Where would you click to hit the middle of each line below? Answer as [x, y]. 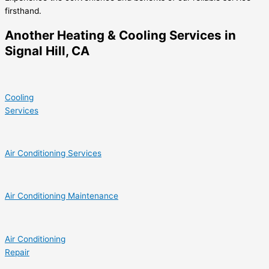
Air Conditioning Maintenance [62, 196]
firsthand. [23, 11]
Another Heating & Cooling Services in [120, 35]
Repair [17, 252]
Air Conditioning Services [53, 153]
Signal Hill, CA [47, 50]
